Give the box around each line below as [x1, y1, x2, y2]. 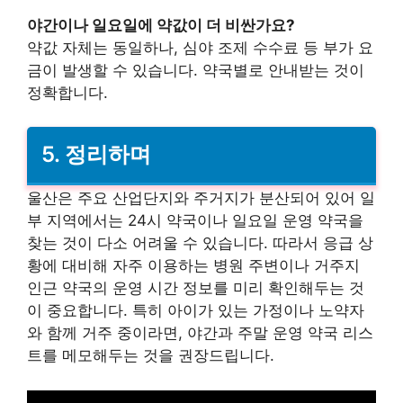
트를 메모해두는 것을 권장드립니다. [27, 346, 274, 365]
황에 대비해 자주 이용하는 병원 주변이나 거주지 [27, 256, 360, 275]
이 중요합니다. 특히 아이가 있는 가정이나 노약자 [27, 301, 364, 320]
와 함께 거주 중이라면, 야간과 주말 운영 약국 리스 [27, 324, 373, 343]
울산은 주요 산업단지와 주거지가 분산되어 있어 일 [27, 189, 375, 208]
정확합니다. [27, 83, 108, 102]
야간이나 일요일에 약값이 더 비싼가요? [27, 15, 295, 34]
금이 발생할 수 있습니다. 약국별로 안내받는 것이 [27, 60, 364, 79]
